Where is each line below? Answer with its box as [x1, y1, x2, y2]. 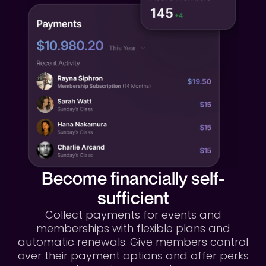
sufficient [97, 186, 169, 208]
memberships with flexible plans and [36, 220, 230, 236]
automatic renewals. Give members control [18, 234, 248, 249]
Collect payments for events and [45, 207, 221, 222]
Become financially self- [42, 167, 224, 189]
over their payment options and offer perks [17, 248, 249, 263]
